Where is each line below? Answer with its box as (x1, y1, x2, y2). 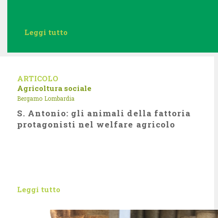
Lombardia (44, 94, 74, 102)
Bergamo (17, 94, 42, 102)
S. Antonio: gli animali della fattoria (17, 108, 191, 119)
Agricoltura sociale (17, 83, 91, 93)
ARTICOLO (17, 73, 58, 83)
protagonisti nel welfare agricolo (17, 119, 175, 130)
